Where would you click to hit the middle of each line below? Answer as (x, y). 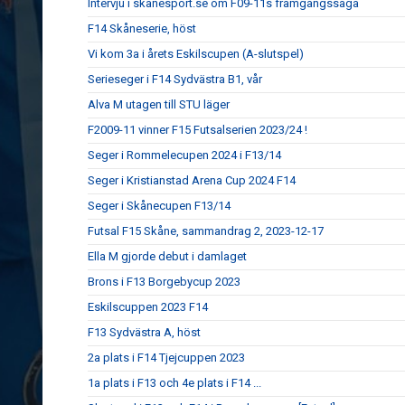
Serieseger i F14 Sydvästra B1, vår (175, 79)
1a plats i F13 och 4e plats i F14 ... (174, 383)
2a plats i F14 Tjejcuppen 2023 (166, 358)
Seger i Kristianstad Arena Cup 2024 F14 (192, 180)
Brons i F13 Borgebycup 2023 (164, 282)
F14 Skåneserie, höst (142, 28)
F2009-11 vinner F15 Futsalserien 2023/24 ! (198, 130)
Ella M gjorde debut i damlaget (167, 256)
